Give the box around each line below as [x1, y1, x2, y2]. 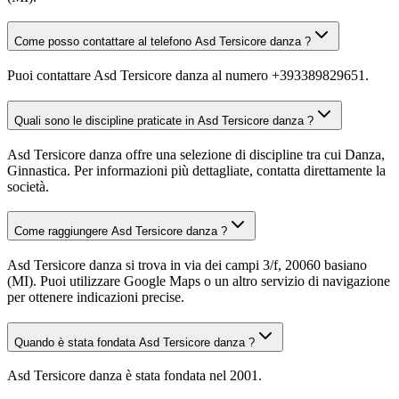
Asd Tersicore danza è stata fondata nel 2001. [7, 368, 262, 384]
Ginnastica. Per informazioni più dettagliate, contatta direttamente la [7, 162, 386, 178]
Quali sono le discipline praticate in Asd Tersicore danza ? [14, 113, 313, 127]
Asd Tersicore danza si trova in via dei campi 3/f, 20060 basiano [7, 256, 367, 273]
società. [7, 178, 49, 194]
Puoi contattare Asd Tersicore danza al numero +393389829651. [7, 68, 369, 84]
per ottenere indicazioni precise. [7, 289, 184, 305]
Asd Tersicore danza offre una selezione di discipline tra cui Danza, [7, 146, 385, 162]
